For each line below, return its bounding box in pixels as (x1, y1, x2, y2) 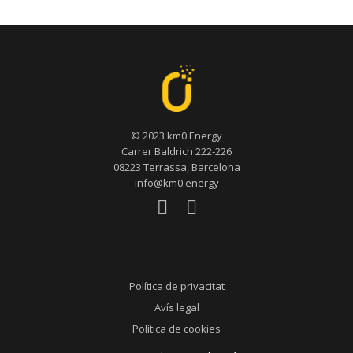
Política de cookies (132, 321, 221, 336)
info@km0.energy (134, 176, 219, 191)
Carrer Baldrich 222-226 (121, 144, 232, 159)
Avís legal (154, 300, 199, 315)
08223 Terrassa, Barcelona (113, 160, 240, 175)
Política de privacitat (128, 279, 225, 294)
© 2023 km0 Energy (131, 128, 222, 143)
